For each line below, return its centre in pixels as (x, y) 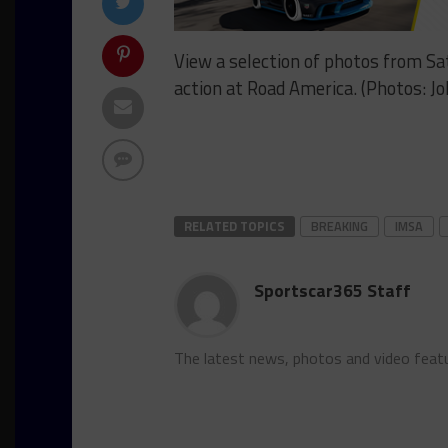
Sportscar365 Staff (332, 291)
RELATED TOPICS (234, 226)
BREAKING (339, 226)
